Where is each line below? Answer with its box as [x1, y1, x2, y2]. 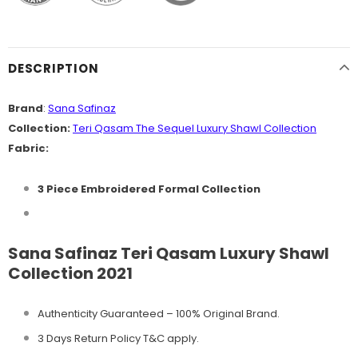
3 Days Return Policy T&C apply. [38, 331, 199, 347]
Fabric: [8, 141, 49, 157]
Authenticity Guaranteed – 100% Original [38, 306, 244, 322]
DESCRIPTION [8, 60, 99, 78]
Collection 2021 [8, 262, 133, 285]
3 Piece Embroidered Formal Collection [38, 181, 261, 197]
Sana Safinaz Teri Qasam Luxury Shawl [8, 242, 329, 265]
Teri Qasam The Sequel [73, 121, 194, 137]
